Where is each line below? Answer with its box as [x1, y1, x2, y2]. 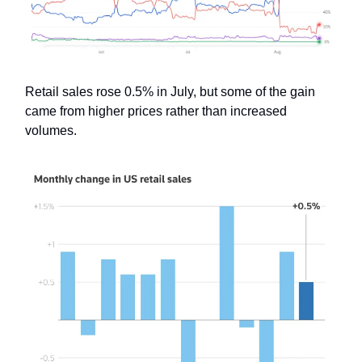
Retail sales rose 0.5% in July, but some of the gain [25, 84, 315, 99]
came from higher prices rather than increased [25, 103, 287, 118]
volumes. [25, 123, 80, 137]
